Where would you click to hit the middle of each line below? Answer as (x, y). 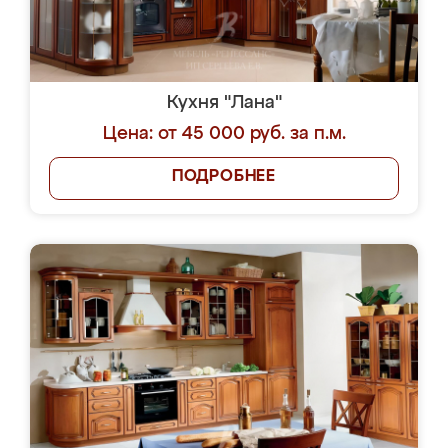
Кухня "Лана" (224, 103)
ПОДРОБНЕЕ (224, 177)
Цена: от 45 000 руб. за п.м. (224, 134)
